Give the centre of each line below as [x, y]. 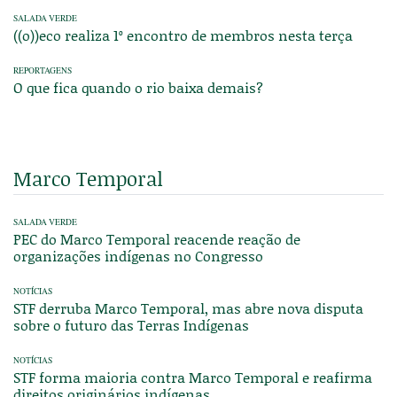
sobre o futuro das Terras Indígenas [131, 324]
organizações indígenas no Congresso [138, 255]
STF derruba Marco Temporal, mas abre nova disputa [188, 307]
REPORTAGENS [43, 70]
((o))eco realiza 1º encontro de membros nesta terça [183, 35]
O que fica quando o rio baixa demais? [138, 87]
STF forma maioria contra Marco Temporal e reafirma [193, 377]
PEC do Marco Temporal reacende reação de [157, 238]
